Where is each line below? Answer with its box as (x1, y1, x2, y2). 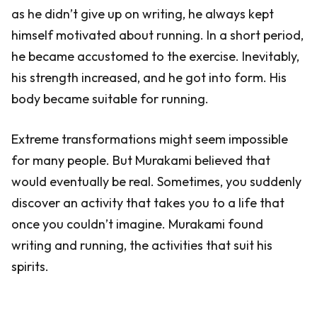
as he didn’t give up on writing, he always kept (11, 6, 274, 22)
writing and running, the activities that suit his (11, 237, 272, 253)
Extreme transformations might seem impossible (11, 131, 288, 147)
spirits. (11, 258, 49, 275)
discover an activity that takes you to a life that (11, 195, 284, 211)
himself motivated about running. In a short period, (11, 27, 304, 43)
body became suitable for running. (11, 91, 209, 107)
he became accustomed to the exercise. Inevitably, (11, 48, 299, 64)
